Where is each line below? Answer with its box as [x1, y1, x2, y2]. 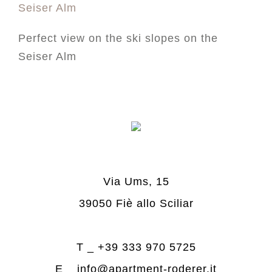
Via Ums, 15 [103, 175, 169, 188]
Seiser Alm [18, 50, 76, 63]
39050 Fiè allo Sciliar [78, 197, 194, 209]
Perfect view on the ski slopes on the [18, 32, 218, 44]
